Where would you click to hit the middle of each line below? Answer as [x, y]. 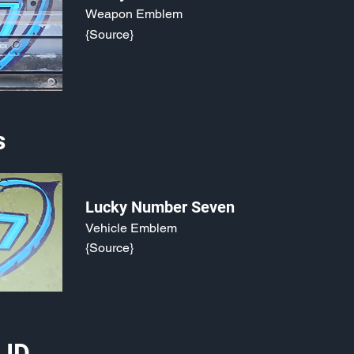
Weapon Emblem [134, 14]
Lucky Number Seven [160, 207]
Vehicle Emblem [131, 228]
